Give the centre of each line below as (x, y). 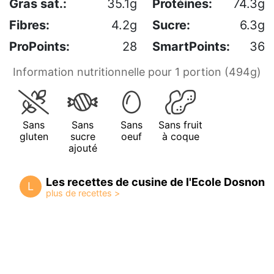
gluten (34, 137)
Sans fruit (180, 125)
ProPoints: (39, 47)
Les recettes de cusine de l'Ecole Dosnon (155, 182)
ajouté (83, 148)
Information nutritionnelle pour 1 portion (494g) (137, 72)
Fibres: (29, 25)
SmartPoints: (191, 47)
